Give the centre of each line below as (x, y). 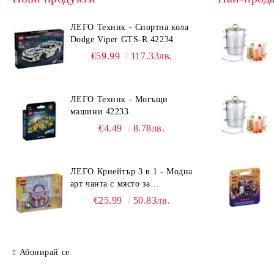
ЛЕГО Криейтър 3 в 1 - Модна (131, 172)
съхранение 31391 (106, 196)
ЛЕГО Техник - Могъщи (119, 99)
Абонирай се (44, 252)
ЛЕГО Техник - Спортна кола (129, 27)
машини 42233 (99, 112)
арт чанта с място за (110, 184)
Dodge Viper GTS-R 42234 (122, 39)
